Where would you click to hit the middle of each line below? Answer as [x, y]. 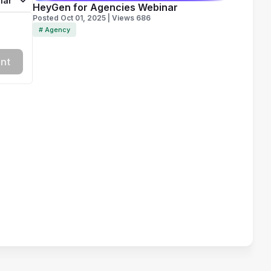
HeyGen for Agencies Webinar [105, 7]
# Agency [54, 30]
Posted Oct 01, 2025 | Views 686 [91, 18]
